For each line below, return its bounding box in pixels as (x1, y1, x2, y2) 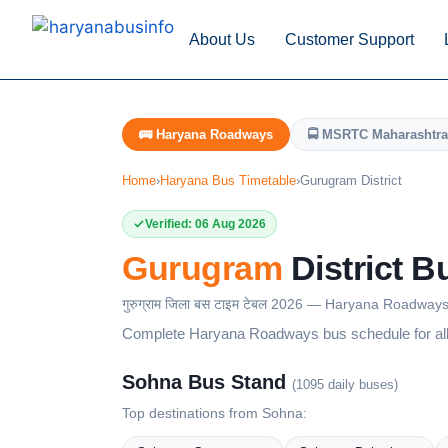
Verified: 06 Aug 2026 (145, 217, 266, 231)
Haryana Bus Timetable (160, 173, 296, 188)
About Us (189, 30, 255, 48)
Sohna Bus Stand (122, 371, 292, 393)
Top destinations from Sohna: (122, 405, 307, 421)
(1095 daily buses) (292, 377, 398, 392)
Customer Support (285, 30, 414, 48)
